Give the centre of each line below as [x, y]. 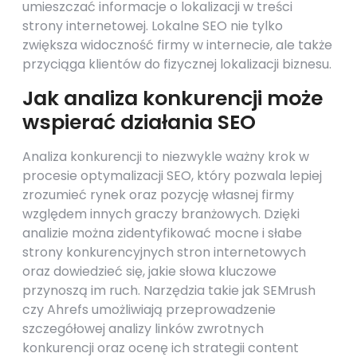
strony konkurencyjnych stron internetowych [164, 252]
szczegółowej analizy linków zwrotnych [143, 329]
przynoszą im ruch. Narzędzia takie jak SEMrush [169, 290]
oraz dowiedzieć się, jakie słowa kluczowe [149, 271]
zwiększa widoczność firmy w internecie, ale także [177, 45]
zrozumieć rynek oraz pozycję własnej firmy [158, 195]
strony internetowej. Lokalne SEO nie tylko [153, 26]
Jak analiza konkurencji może [173, 98]
